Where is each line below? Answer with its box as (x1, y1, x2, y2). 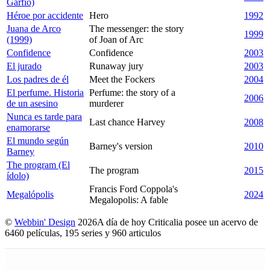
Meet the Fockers (89, 74, 155, 84)
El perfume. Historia (7, 87, 84, 98)
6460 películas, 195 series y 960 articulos (5, 227, 166, 238)
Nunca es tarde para (7, 111, 82, 122)
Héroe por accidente (7, 10, 83, 20)
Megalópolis (7, 189, 54, 199)
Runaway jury (89, 60, 143, 71)
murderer (89, 98, 124, 108)
